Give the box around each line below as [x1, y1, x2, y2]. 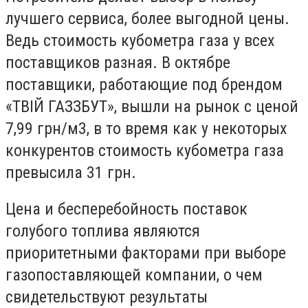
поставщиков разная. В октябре [5, 52, 230, 72]
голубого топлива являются [5, 221, 200, 241]
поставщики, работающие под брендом [5, 74, 283, 94]
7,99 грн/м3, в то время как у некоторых [5, 118, 287, 138]
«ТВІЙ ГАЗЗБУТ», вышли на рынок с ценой [5, 96, 298, 116]
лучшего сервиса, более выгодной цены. [5, 8, 289, 28]
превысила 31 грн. [5, 162, 136, 182]
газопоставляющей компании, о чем [5, 265, 263, 285]
